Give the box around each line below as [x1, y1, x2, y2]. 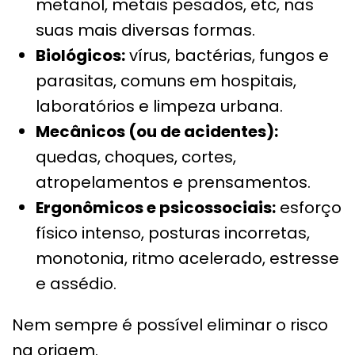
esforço [276, 196, 342, 219]
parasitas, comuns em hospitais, [36, 69, 296, 92]
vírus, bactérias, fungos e [125, 44, 329, 67]
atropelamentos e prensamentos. [36, 170, 311, 193]
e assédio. [36, 272, 116, 295]
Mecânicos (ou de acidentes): [36, 120, 278, 143]
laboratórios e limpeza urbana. [36, 94, 283, 117]
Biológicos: [36, 44, 125, 67]
